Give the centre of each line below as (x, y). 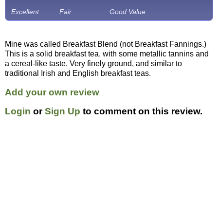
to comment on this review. (141, 111)
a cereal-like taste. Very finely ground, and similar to (93, 64)
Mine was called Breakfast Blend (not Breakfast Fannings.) (106, 44)
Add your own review (52, 92)
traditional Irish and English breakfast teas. (78, 73)
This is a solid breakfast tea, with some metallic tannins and (107, 54)
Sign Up (63, 111)
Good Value (127, 12)
